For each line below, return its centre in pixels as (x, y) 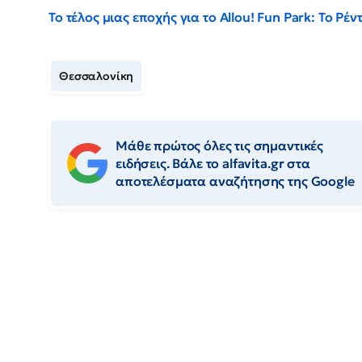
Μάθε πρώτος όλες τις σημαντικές (220, 146)
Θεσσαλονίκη (97, 76)
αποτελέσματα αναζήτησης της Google (235, 181)
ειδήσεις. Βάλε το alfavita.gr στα (213, 164)
